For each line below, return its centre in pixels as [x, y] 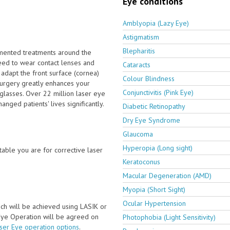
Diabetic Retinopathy [154, 106]
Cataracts [137, 64]
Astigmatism [141, 37]
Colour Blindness [149, 78]
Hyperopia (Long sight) [158, 148]
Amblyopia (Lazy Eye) [156, 23]
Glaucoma [138, 134]
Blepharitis [139, 51]
